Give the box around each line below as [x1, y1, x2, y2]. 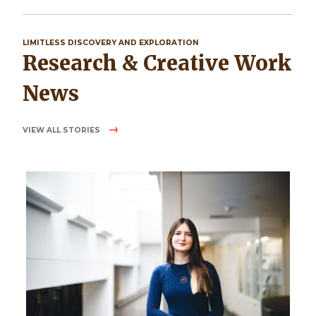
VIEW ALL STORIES [23, 125, 102, 135]
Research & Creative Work [23, 50, 37, 76]
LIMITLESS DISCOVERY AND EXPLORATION [23, 37, 199, 47]
